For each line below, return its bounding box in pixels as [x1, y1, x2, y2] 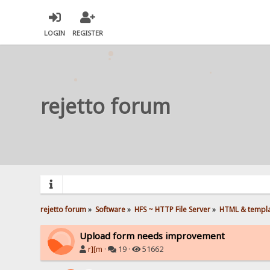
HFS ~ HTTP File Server [134, 204, 211, 214]
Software [95, 204, 126, 214]
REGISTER [72, 28, 104, 38]
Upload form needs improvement [80, 229, 225, 242]
